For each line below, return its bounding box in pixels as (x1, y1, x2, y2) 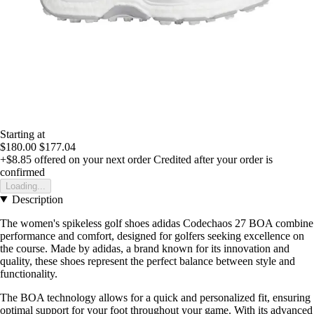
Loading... (6, 180, 46, 191)
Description (11, 193, 63, 205)
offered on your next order (32, 153, 151, 165)
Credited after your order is (153, 153, 273, 165)
